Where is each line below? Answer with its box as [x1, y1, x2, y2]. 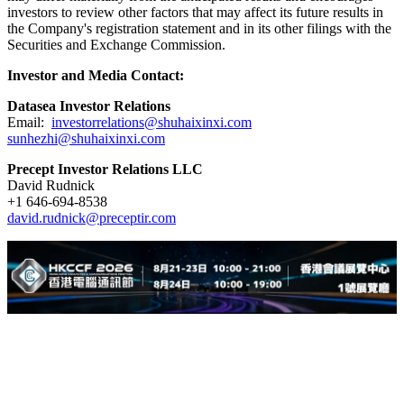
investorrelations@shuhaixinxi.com [51, 114, 252, 130]
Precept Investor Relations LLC [7, 161, 203, 177]
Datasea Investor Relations [7, 97, 170, 114]
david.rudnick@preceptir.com [7, 209, 176, 225]
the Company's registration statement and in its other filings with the [7, 20, 391, 36]
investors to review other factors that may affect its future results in [7, 4, 383, 20]
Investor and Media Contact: [7, 67, 184, 83]
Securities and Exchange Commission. [7, 36, 225, 52]
